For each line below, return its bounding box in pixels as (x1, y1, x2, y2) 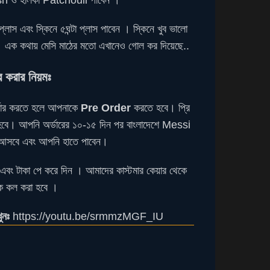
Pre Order (80, 102, 134, 115)
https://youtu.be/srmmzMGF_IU (10, 210, 164, 223)
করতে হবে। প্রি (133, 102, 190, 115)
